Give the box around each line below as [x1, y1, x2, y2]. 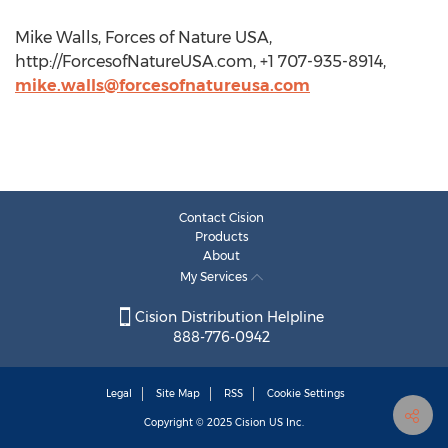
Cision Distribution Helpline [130, 308, 324, 327]
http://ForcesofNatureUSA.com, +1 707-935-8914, [15, 52, 386, 71]
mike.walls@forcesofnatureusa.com [15, 76, 310, 95]
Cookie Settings [267, 387, 345, 401]
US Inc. [266, 416, 304, 430]
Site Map [156, 387, 200, 401]
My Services [180, 269, 251, 284]
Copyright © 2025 [144, 416, 235, 430]
